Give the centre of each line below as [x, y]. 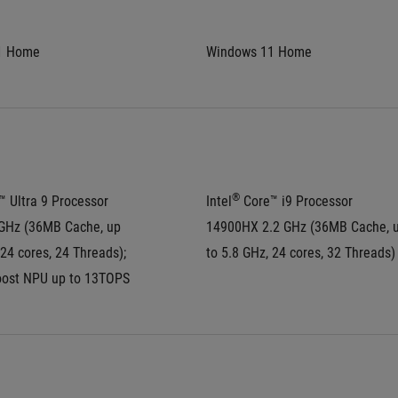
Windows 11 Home [259, 52]
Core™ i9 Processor [296, 201]
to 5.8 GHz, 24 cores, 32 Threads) [301, 253]
